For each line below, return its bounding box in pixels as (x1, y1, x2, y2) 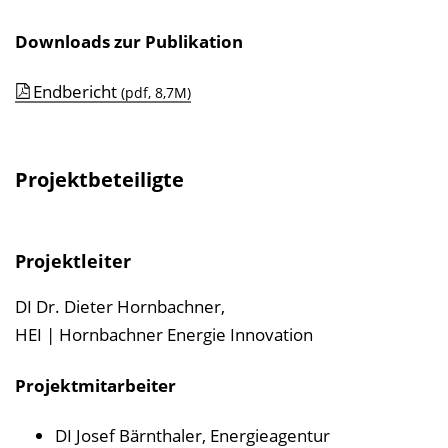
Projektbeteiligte (15, 166, 184, 194)
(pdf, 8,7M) (117, 83, 191, 103)
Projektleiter (15, 249, 131, 274)
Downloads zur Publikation (15, 29, 243, 53)
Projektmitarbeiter (15, 373, 176, 397)
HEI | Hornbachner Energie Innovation (15, 323, 313, 347)
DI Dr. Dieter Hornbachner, (15, 295, 225, 319)
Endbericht (33, 80, 117, 104)
